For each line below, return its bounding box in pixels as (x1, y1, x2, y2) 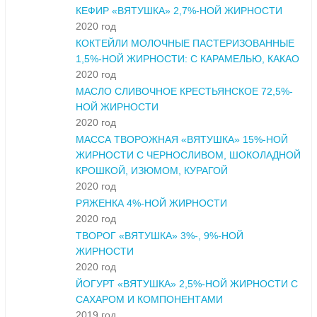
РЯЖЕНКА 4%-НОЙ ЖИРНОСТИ (76, 197, 227, 209)
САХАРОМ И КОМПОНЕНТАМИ (76, 294, 223, 306)
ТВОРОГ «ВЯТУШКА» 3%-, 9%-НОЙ (76, 230, 243, 242)
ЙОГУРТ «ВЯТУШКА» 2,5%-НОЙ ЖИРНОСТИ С (76, 278, 298, 290)
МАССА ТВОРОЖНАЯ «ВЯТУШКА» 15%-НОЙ (76, 134, 288, 146)
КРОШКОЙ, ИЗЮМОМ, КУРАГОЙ (76, 165, 228, 177)
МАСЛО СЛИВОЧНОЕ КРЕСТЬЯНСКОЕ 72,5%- (76, 86, 293, 98)
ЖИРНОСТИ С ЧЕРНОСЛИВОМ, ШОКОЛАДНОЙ (76, 149, 301, 161)
